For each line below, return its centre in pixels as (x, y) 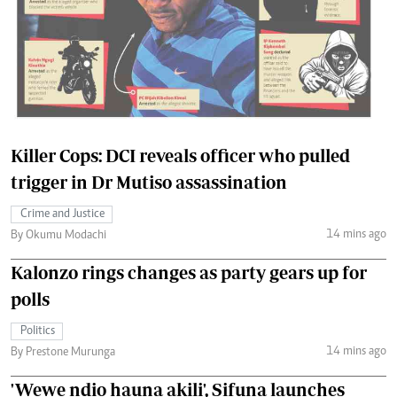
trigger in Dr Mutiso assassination (149, 182)
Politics (38, 331)
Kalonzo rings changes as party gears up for (189, 272)
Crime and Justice (62, 214)
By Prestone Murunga (63, 353)
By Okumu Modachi (58, 236)
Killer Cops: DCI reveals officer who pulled (180, 156)
